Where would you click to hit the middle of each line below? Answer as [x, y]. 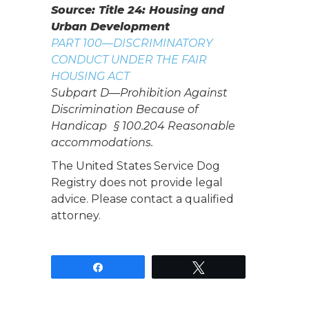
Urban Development [110, 27]
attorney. [76, 216]
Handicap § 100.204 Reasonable [143, 126]
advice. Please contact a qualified [142, 199]
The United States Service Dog [136, 166]
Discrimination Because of [124, 110]
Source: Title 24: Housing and [138, 10]
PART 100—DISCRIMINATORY [132, 43]
